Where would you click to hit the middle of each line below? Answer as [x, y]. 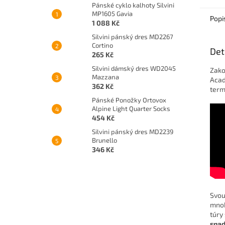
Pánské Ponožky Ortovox [129, 100]
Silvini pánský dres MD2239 [133, 131]
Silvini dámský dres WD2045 [134, 68]
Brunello [104, 140]
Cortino [102, 45]
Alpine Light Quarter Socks [131, 108]
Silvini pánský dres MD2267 [133, 36]
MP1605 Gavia [112, 13]
